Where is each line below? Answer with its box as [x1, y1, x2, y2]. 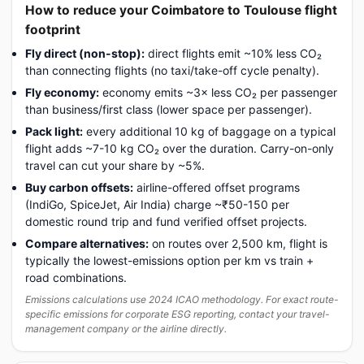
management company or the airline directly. [25, 322, 227, 335]
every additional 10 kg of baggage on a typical [83, 123, 336, 138]
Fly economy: [25, 84, 99, 99]
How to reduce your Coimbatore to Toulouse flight [25, 2, 337, 18]
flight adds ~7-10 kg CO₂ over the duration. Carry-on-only [25, 141, 334, 155]
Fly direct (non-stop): [25, 45, 145, 60]
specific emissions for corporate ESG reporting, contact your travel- [25, 307, 330, 320]
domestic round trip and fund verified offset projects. [25, 214, 307, 228]
